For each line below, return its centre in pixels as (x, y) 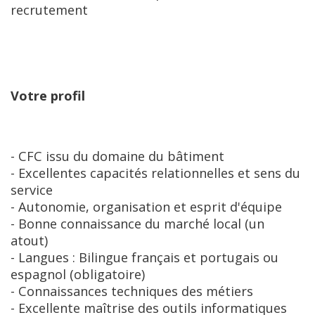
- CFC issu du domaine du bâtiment (117, 156)
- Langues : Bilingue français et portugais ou (144, 257)
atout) (29, 240)
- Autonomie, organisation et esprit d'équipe (146, 207)
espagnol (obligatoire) (78, 274)
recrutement (49, 10)
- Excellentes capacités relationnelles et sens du (155, 173)
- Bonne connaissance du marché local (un (137, 224)
